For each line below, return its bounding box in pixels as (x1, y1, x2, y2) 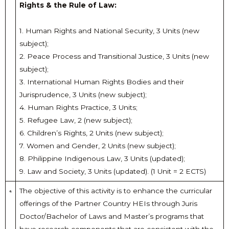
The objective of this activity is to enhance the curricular (19, 187, 212, 195)
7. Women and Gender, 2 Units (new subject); (19, 142, 176, 150)
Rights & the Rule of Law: (19, 1, 117, 10)
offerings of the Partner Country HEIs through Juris (19, 199, 197, 208)
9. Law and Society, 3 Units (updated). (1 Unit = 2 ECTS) (19, 167, 206, 176)
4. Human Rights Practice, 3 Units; (19, 103, 138, 112)
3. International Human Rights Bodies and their (19, 78, 184, 86)
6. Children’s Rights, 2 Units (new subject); (19, 129, 164, 138)
